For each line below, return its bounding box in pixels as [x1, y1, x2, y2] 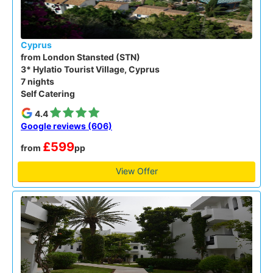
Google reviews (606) [21, 120, 112, 131]
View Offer [115, 165, 158, 176]
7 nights [21, 76, 54, 87]
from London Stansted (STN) [21, 51, 140, 62]
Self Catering [21, 88, 75, 99]
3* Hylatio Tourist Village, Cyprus [21, 63, 160, 74]
